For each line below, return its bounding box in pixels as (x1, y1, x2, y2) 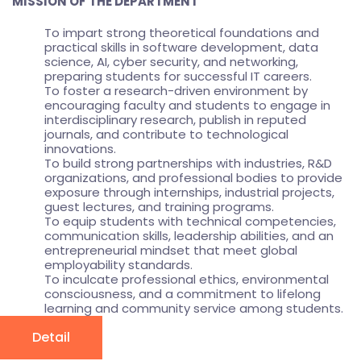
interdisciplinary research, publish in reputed (44, 111, 306, 129)
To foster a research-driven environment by (44, 82, 308, 100)
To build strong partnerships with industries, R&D (44, 155, 332, 172)
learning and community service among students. (44, 300, 343, 317)
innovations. (44, 140, 116, 158)
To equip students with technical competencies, (44, 213, 336, 230)
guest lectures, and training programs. (44, 198, 274, 216)
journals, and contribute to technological (44, 126, 288, 143)
